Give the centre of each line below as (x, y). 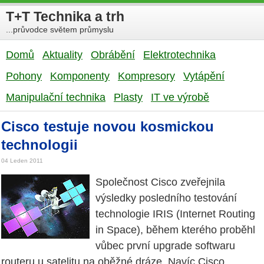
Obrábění (113, 55)
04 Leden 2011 (22, 161)
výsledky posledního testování (166, 198)
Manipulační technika (56, 97)
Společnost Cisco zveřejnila (160, 182)
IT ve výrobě (180, 97)
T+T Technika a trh (65, 16)
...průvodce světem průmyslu (60, 29)
